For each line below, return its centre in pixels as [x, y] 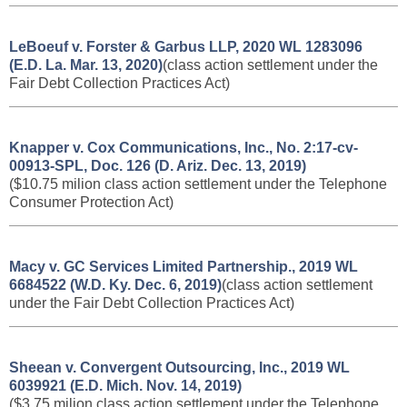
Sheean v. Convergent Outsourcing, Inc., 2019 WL [179, 367]
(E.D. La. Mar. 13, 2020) [86, 65]
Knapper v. [48, 148]
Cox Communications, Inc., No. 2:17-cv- [223, 148]
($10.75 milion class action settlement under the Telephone [198, 184]
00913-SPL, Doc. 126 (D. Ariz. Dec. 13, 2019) [158, 166]
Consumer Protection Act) [91, 202]
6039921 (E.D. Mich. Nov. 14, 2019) [125, 386]
